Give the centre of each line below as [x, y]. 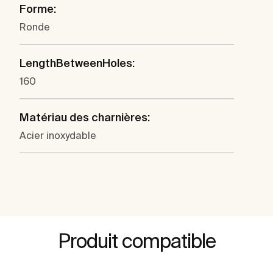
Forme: [38, 9]
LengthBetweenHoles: [77, 63]
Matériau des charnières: [85, 117]
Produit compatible [136, 240]
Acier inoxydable [58, 135]
